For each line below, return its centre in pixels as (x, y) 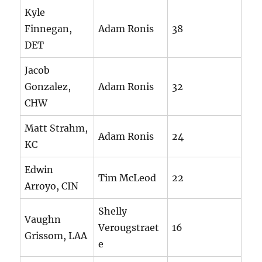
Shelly (113, 211)
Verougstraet (129, 228)
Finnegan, (49, 29)
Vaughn (43, 220)
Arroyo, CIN (52, 186)
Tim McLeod (127, 178)
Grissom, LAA (56, 236)
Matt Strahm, (56, 128)
